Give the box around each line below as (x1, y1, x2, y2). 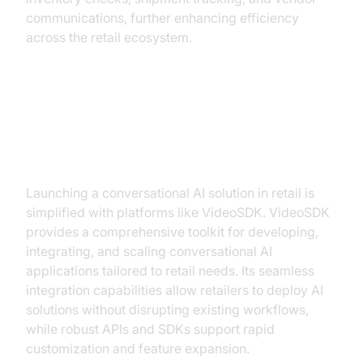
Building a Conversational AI (26, 113, 280, 136)
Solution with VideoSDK (26, 139, 240, 162)
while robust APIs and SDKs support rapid (26, 321, 275, 337)
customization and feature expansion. (26, 340, 250, 357)
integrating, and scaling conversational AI (26, 243, 272, 259)
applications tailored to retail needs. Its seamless (26, 263, 314, 279)
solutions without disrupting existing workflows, (26, 301, 309, 318)
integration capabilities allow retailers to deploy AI (26, 282, 323, 298)
